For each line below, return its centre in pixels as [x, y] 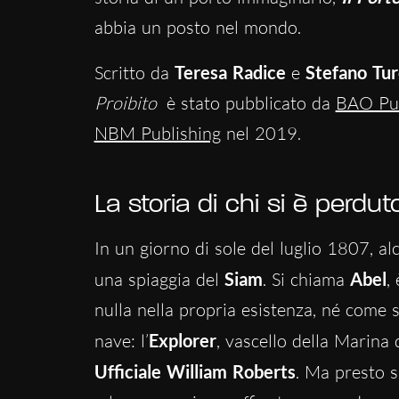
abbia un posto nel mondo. [197, 27]
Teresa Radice [232, 72]
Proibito [125, 102]
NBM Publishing [157, 133]
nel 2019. [261, 133]
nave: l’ [121, 340]
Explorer [182, 340]
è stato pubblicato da [248, 102]
